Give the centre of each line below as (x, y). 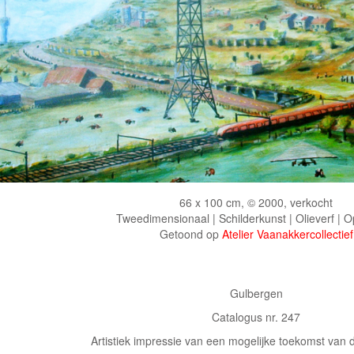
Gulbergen (256, 294)
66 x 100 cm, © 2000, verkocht (256, 203)
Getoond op (190, 234)
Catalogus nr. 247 (256, 317)
